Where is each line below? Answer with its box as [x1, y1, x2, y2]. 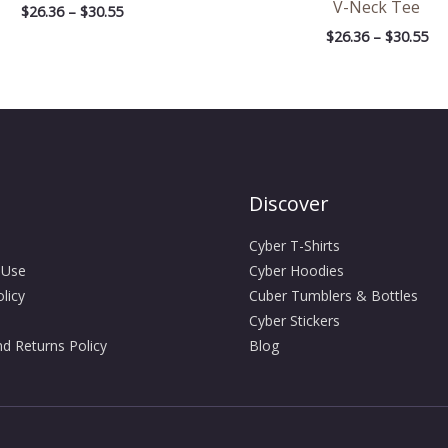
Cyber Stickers [249, 311, 340, 331]
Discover [249, 190, 329, 218]
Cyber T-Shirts [249, 236, 340, 256]
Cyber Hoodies [249, 261, 344, 281]
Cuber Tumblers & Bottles [249, 286, 418, 306]
